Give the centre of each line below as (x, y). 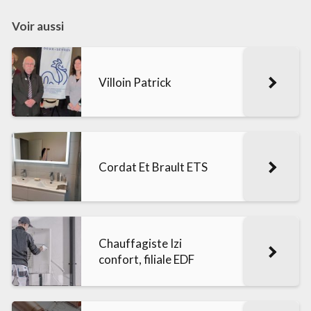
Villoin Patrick (135, 82)
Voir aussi (38, 26)
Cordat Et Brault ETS (153, 167)
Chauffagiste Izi (140, 244)
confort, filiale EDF (146, 260)
